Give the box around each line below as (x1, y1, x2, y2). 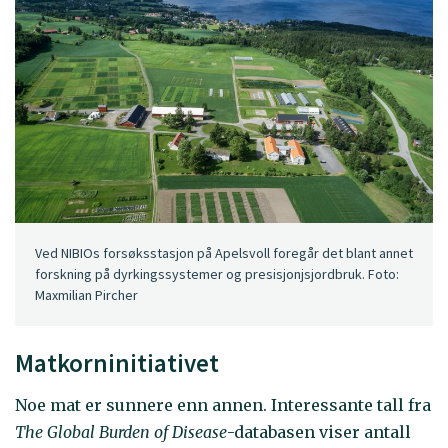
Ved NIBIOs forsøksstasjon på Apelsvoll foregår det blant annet (35, 244, 413, 263)
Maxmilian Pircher (35, 286, 138, 305)
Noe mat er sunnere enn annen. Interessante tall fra (15, 394, 431, 415)
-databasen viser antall (227, 421, 411, 442)
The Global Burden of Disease (15, 421, 227, 442)
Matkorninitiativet (15, 347, 219, 380)
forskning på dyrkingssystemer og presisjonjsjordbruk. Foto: (35, 265, 399, 284)
